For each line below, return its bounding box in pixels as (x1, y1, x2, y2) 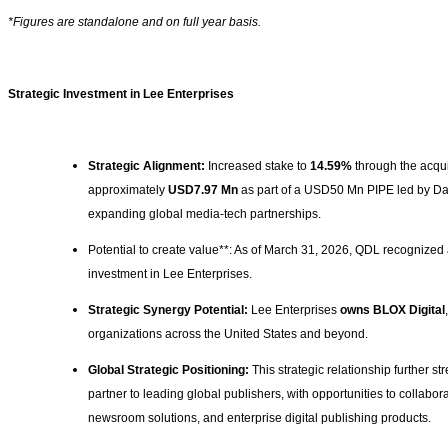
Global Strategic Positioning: (88, 363, 249, 378)
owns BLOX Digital (340, 303, 445, 318)
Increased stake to (205, 159, 310, 174)
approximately (88, 183, 168, 198)
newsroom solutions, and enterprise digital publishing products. (88, 411, 434, 426)
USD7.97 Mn (168, 183, 238, 198)
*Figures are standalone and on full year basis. (8, 15, 264, 30)
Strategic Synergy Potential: (88, 303, 251, 318)
